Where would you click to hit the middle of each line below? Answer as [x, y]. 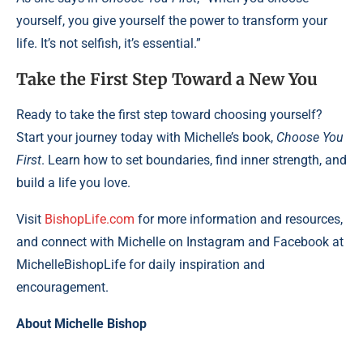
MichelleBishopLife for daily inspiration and [141, 264]
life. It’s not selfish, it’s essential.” [109, 43]
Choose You [310, 137]
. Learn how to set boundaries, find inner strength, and [194, 160]
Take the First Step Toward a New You [167, 79]
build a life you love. [73, 182]
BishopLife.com [90, 219]
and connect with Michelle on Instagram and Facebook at [180, 241]
